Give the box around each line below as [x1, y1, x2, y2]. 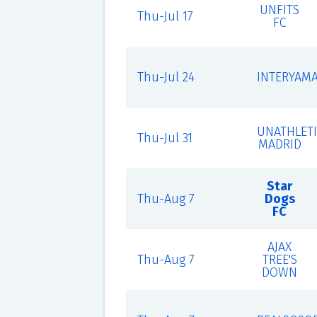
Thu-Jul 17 [137, 8, 193, 24]
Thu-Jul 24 [137, 69, 195, 85]
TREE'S [262, 252, 297, 267]
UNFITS [260, 2, 300, 18]
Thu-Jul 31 [137, 130, 192, 146]
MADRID [258, 137, 301, 152]
